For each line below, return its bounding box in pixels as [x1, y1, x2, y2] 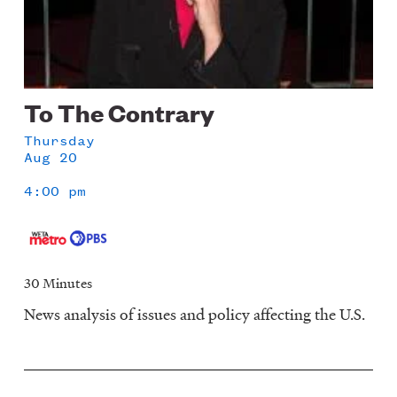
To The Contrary [24, 95, 215, 128]
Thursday [24, 132, 96, 150]
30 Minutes [24, 272, 93, 292]
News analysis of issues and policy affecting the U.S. [24, 302, 366, 325]
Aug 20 [24, 149, 78, 167]
